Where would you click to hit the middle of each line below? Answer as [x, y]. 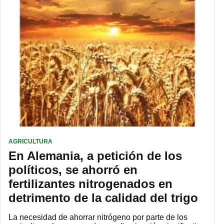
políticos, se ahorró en [73, 169]
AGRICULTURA [30, 141]
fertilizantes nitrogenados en [90, 183]
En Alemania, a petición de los [95, 155]
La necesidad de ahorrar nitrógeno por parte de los [98, 217]
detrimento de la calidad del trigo [103, 197]
